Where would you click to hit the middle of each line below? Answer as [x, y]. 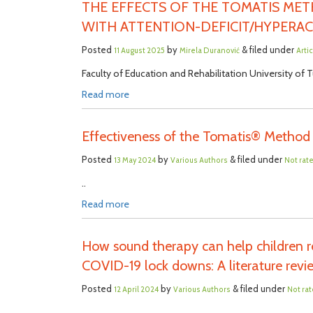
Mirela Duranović [210, 51]
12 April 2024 [136, 290]
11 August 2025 [139, 51]
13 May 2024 [135, 160]
